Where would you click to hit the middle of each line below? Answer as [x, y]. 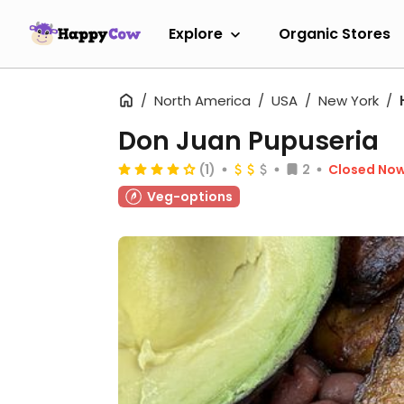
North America [202, 101]
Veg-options [190, 197]
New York [349, 101]
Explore [196, 33]
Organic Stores [335, 33]
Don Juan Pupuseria [248, 141]
